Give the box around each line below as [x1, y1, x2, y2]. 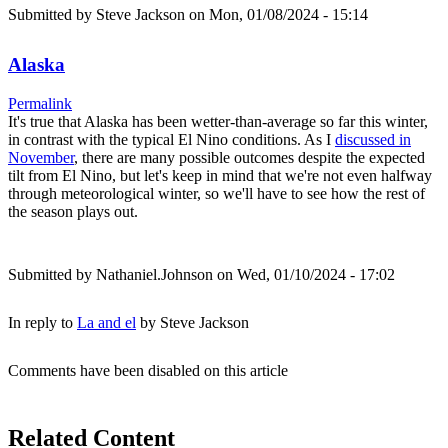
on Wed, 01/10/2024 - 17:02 [213, 265, 395, 283]
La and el [77, 313, 136, 331]
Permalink [8, 94, 72, 112]
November [8, 148, 74, 166]
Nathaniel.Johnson [96, 265, 213, 283]
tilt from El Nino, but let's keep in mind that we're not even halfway [8, 166, 432, 184]
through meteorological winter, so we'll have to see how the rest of [8, 184, 425, 202]
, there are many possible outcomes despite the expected [74, 148, 425, 166]
